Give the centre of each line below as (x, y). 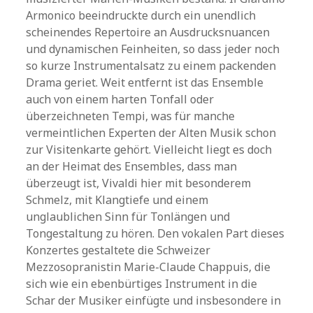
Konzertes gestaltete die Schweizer (118, 250)
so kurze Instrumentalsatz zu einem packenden (151, 66)
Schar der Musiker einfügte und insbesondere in (154, 300)
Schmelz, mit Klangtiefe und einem (117, 200)
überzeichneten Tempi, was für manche (131, 116)
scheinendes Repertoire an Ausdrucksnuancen (148, 32)
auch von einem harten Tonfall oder (120, 99)
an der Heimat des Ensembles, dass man (132, 166)
